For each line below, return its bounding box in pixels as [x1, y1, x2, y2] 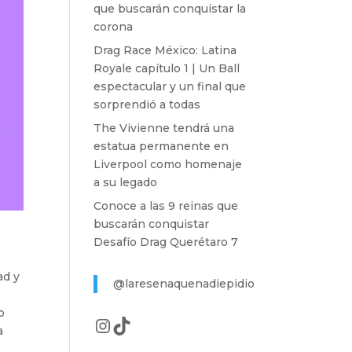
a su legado [93, 175, 158, 189]
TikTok [112, 313, 177, 336]
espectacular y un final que [93, 79, 247, 93]
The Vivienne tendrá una [93, 121, 235, 135]
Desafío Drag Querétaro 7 [93, 235, 239, 249]
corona [93, 20, 134, 34]
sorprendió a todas [93, 97, 201, 112]
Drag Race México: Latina [93, 43, 237, 57]
